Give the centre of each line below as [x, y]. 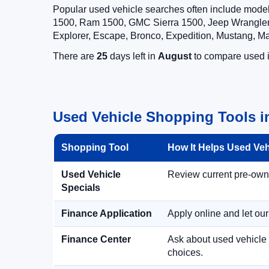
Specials [81, 188]
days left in [133, 56]
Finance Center [96, 239]
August [175, 56]
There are [75, 56]
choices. [185, 252]
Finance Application [107, 213]
